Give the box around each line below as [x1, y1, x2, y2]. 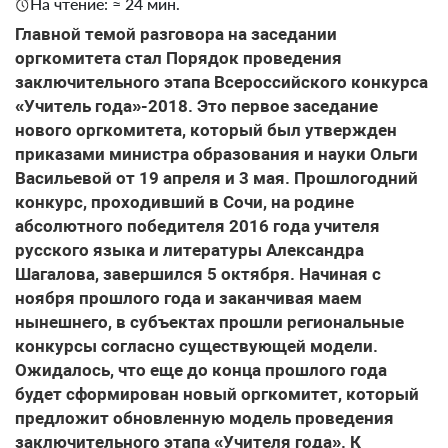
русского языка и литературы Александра [15, 240, 364, 260]
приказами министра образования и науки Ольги [15, 144, 418, 164]
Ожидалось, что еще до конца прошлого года [15, 360, 387, 380]
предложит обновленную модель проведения [15, 408, 394, 428]
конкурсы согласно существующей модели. [15, 336, 378, 356]
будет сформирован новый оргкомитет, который [15, 384, 419, 404]
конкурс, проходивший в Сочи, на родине [15, 192, 354, 212]
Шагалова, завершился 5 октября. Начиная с [15, 264, 381, 284]
